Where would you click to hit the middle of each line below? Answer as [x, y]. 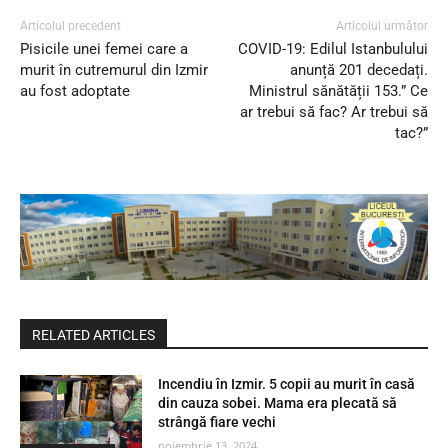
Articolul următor [381, 26]
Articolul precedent [70, 26]
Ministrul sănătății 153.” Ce [338, 91]
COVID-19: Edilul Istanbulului [332, 49]
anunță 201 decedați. [358, 70]
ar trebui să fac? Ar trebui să [333, 112]
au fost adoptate [75, 91]
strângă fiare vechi [217, 422]
